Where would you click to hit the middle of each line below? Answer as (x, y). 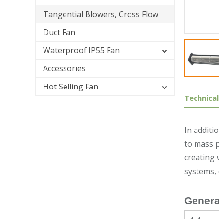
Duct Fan (59, 32)
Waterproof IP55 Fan (81, 50)
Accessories (64, 68)
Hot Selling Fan (71, 87)
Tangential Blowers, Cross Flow (101, 14)
